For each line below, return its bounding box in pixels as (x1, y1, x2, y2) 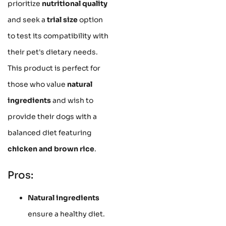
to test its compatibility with (8, 31, 108, 41)
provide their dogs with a (8, 112, 97, 122)
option (78, 15, 103, 25)
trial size (47, 15, 78, 25)
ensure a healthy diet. (28, 209, 105, 219)
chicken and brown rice (8, 144, 94, 154)
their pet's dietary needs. (8, 47, 98, 57)
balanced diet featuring (8, 128, 91, 138)
